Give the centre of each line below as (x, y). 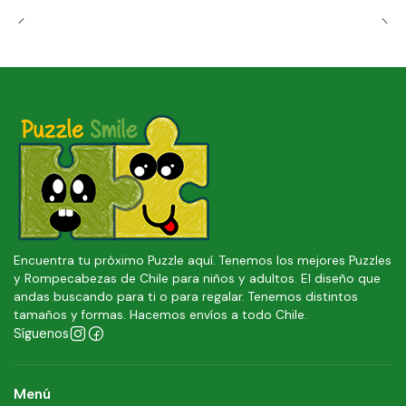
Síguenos (41, 333)
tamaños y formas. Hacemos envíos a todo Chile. (160, 314)
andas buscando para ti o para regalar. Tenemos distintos (186, 296)
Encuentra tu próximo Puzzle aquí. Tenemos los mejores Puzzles (203, 260)
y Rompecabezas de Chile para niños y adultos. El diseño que (197, 278)
